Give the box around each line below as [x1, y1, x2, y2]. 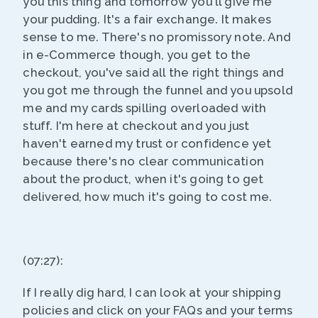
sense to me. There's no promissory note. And [23, 30, 290, 45]
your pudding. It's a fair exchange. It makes [23, 12, 271, 27]
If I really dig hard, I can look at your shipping [23, 285, 281, 300]
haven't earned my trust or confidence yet [23, 136, 272, 151]
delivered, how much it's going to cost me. [23, 190, 273, 204]
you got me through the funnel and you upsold [23, 83, 292, 98]
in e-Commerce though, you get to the [23, 48, 251, 62]
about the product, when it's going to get [23, 172, 264, 187]
